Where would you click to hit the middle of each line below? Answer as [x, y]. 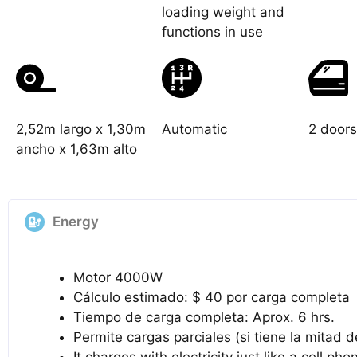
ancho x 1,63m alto [76, 149]
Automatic [195, 129]
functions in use [213, 31]
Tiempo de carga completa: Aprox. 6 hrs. [204, 317]
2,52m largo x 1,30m [81, 129]
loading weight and [224, 12]
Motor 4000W [118, 277]
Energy [76, 221]
